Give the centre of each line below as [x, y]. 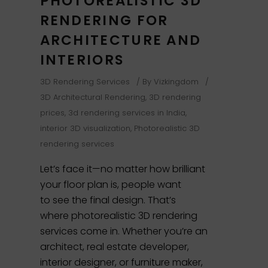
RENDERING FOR [104, 20]
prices [52, 112]
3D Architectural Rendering [92, 97]
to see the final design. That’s [108, 200]
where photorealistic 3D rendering [118, 215]
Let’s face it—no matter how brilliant [122, 169]
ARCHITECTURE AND [121, 40]
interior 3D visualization [85, 128]
